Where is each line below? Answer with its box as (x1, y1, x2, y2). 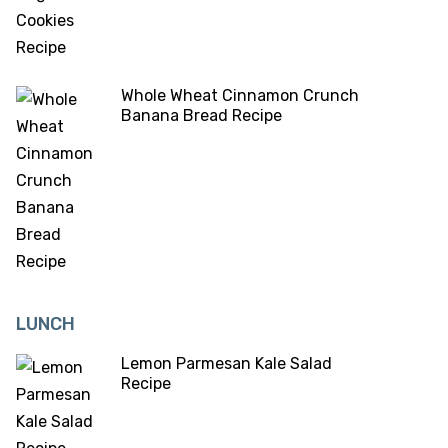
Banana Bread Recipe (121, 106, 282, 125)
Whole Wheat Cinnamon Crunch (121, 86, 359, 105)
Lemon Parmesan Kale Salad (121, 354, 332, 373)
